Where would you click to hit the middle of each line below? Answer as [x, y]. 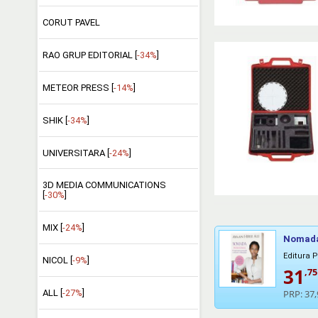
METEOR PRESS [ [78, 87]
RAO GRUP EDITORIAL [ [89, 55]
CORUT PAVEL [71, 22]
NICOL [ [57, 261]
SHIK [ [55, 120]
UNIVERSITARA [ [76, 153]
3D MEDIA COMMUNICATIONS [104, 185]
